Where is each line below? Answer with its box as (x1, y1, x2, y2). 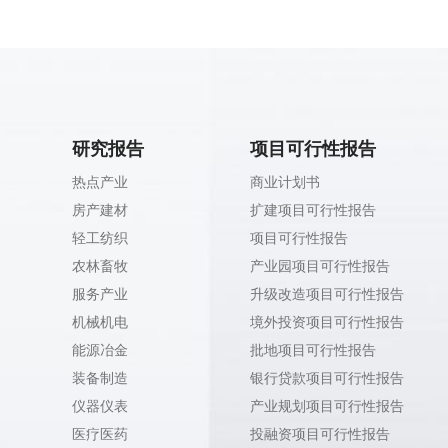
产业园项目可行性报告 (250, 258, 390, 274)
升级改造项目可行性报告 (250, 286, 404, 302)
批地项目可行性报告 (250, 342, 376, 358)
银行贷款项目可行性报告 (250, 370, 404, 386)
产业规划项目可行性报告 (250, 398, 404, 414)
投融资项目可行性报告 (250, 426, 390, 442)
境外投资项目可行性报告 (250, 314, 404, 330)
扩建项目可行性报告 (250, 202, 376, 218)
